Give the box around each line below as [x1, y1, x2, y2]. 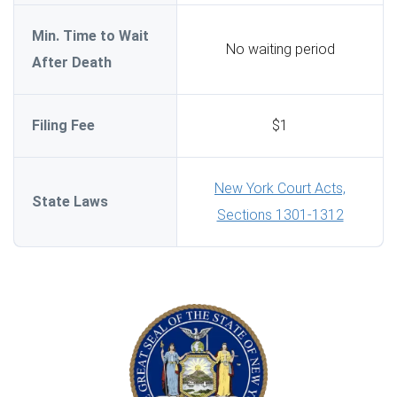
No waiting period [225, 40, 335, 58]
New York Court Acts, [214, 179, 346, 197]
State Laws [32, 192, 108, 210]
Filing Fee [32, 116, 95, 134]
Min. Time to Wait [32, 27, 149, 44]
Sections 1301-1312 [216, 206, 344, 223]
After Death [32, 53, 112, 71]
